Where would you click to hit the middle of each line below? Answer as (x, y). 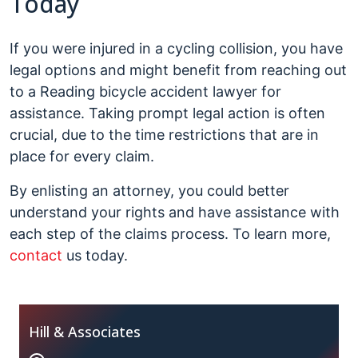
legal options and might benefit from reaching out (178, 70)
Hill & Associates (85, 332)
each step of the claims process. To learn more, (170, 234)
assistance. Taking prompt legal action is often (167, 113)
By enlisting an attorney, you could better (149, 191)
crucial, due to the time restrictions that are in (164, 135)
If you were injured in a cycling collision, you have (176, 48)
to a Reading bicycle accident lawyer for (145, 91)
